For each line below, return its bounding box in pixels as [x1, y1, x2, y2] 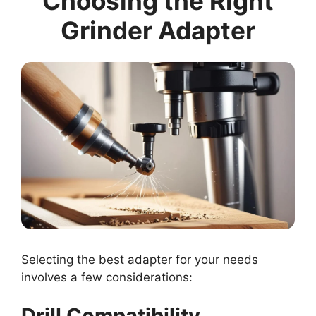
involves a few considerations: [21, 269, 193, 284]
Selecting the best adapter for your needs [21, 252, 258, 267]
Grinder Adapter [61, 15, 255, 45]
